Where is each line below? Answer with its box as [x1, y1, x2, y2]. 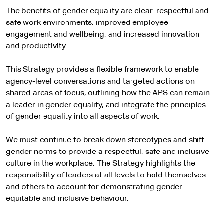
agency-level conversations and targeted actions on [6, 78, 195, 86]
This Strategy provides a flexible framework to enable [6, 66, 199, 74]
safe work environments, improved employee [6, 19, 168, 27]
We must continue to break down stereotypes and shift [6, 136, 204, 144]
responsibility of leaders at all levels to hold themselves [6, 172, 206, 179]
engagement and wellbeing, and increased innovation [6, 31, 199, 39]
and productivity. [6, 43, 69, 50]
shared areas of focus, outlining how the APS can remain [6, 89, 210, 97]
